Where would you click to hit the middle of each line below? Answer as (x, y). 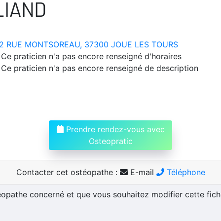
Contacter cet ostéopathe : (68, 172)
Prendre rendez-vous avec (114, 129)
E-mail (142, 172)
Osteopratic (110, 141)
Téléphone (184, 172)
